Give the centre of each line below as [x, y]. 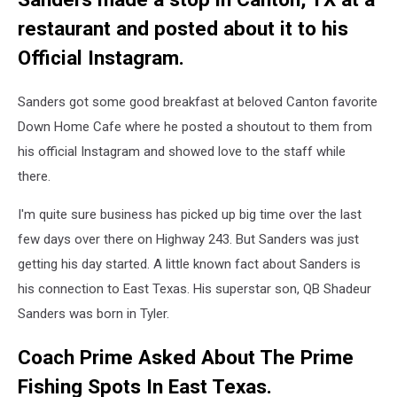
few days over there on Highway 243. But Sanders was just [188, 239]
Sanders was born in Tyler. [93, 314]
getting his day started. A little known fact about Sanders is [189, 264]
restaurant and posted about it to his [183, 29]
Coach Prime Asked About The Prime [186, 357]
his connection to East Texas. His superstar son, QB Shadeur [195, 289]
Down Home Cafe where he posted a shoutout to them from [195, 127]
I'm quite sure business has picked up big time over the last [190, 214]
